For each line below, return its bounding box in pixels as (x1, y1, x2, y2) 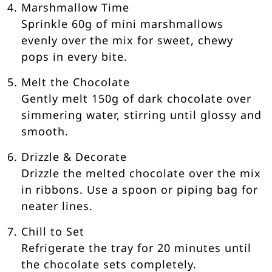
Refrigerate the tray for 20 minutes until (21, 240, 251, 255)
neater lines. (21, 198, 93, 213)
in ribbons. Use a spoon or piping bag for (21, 182, 258, 197)
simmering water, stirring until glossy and (21, 107, 262, 122)
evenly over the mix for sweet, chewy (21, 32, 233, 47)
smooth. (21, 123, 69, 138)
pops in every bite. (21, 49, 127, 64)
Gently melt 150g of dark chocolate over (21, 90, 251, 106)
